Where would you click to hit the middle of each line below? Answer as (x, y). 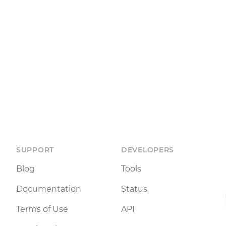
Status (134, 189)
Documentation (49, 189)
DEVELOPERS (148, 150)
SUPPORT (35, 150)
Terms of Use (42, 209)
